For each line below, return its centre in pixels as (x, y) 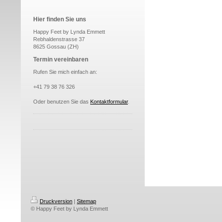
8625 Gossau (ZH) (56, 47)
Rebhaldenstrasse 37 (59, 39)
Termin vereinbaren (61, 59)
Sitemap (86, 201)
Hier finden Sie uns (60, 19)
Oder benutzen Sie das (62, 102)
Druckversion (56, 201)
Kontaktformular (109, 102)
